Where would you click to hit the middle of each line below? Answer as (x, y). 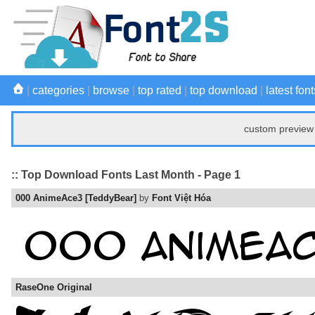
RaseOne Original (54, 288)
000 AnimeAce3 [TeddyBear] (76, 198)
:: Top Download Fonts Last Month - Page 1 (126, 174)
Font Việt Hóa (181, 198)
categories (58, 90)
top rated (160, 90)
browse (111, 90)
